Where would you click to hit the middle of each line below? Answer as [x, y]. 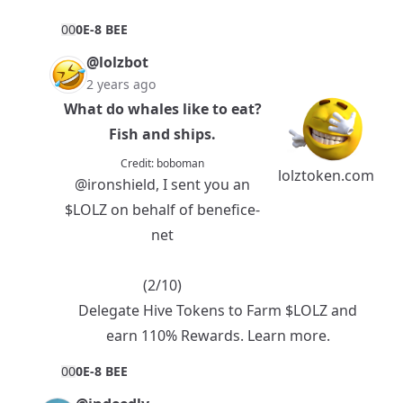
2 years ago [121, 85]
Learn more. [288, 336]
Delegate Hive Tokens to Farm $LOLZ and [218, 311]
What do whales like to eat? [162, 109]
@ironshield [115, 185]
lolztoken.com [326, 176]
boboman [180, 164]
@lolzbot [117, 63]
